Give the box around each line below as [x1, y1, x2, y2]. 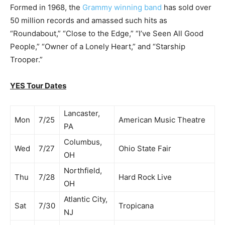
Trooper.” [10, 54, 43, 64]
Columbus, [64, 137, 102, 147]
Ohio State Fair [119, 143, 171, 153]
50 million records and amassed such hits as [10, 15, 167, 25]
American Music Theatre [119, 115, 205, 125]
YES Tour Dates [10, 80, 66, 90]
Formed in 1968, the [10, 2, 82, 12]
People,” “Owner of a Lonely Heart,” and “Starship [10, 41, 185, 51]
